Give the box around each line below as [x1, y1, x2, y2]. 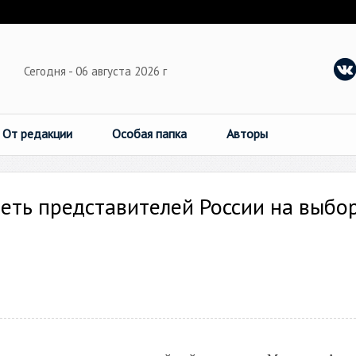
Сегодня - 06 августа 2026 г [24, 64, 170, 79]
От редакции [2, 126, 72, 141]
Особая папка [112, 126, 187, 141]
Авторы [226, 126, 268, 141]
